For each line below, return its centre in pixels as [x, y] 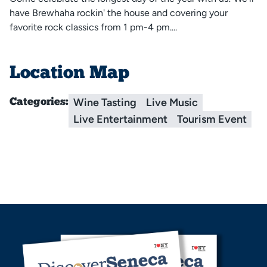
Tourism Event [212, 119]
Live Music [172, 103]
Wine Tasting [105, 103]
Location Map [69, 74]
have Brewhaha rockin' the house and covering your [119, 13]
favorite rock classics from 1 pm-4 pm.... [93, 27]
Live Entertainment [120, 119]
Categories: [39, 102]
